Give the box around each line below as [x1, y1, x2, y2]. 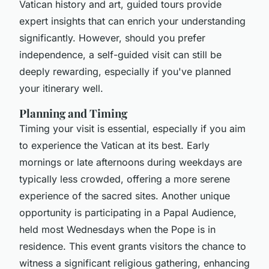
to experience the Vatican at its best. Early [19, 139, 210, 151]
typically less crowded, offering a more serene [19, 172, 230, 185]
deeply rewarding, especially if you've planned [19, 65, 231, 77]
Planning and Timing [19, 105, 127, 121]
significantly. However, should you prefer [19, 31, 205, 44]
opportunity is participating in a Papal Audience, [19, 206, 237, 219]
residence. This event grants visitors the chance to [19, 240, 246, 252]
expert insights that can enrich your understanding [19, 14, 246, 27]
